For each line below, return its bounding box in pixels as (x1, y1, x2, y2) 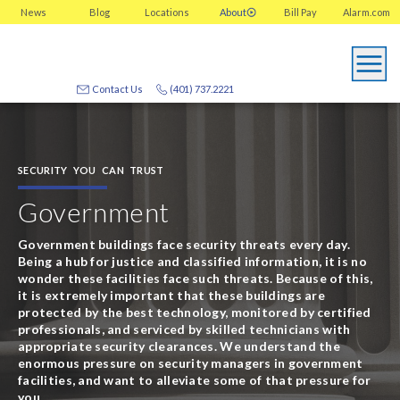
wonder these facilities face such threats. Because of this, (18, 270, 373, 286)
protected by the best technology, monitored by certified (18, 304, 371, 320)
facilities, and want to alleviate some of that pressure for (18, 371, 371, 387)
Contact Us (92, 83, 143, 95)
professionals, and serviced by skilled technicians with (18, 321, 351, 337)
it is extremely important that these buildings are (18, 287, 325, 303)
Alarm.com (343, 6, 391, 18)
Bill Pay (283, 6, 317, 18)
